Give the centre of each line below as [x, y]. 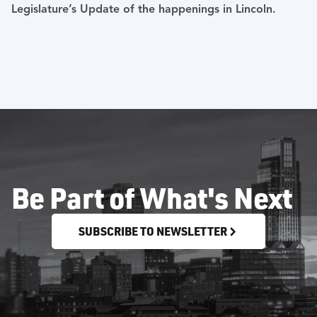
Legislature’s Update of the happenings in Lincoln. [145, 10]
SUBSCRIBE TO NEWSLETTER [153, 231]
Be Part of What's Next [151, 198]
